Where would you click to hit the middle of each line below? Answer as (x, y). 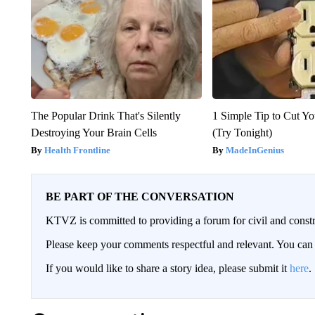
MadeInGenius (255, 150)
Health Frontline (77, 150)
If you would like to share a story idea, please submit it (167, 268)
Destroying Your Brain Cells (94, 132)
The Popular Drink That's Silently (105, 115)
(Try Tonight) (243, 132)
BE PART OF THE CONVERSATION (140, 196)
